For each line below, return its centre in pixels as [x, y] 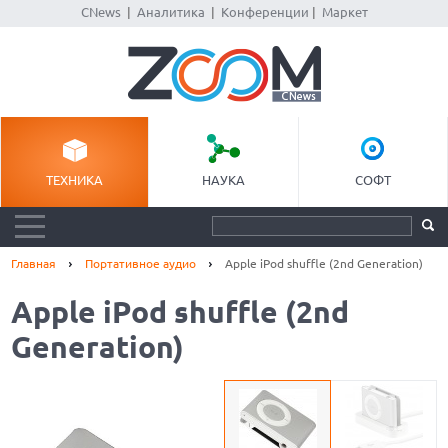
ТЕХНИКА [75, 180]
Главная [34, 263]
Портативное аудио [141, 263]
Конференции [264, 12]
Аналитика [170, 12]
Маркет [344, 12]
